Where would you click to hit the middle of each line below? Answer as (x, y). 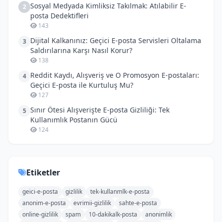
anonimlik (158, 214)
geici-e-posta (40, 192)
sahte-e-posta (138, 203)
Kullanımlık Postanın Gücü (74, 119)
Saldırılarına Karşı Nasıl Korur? (81, 50)
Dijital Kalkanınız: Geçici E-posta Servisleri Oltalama (116, 40)
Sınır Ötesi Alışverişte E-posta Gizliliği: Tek (100, 110)
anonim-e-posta (44, 203)
